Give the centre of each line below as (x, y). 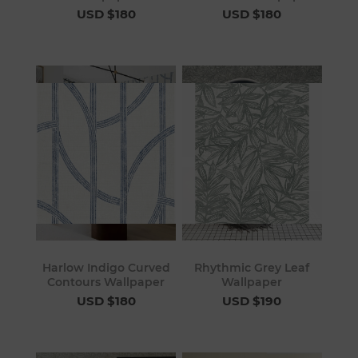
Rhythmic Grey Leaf (252, 268)
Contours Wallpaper (106, 282)
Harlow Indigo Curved (106, 268)
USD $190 (252, 301)
